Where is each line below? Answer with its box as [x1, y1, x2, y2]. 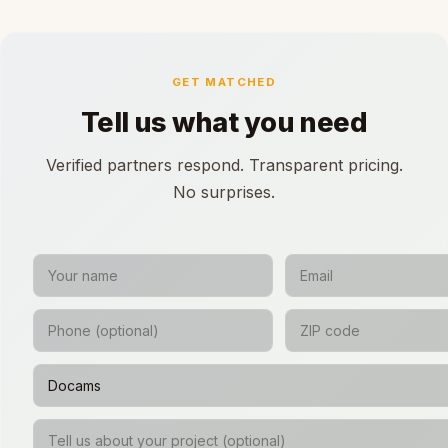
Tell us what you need [80, 105, 368, 139]
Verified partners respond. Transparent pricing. [45, 154, 403, 175]
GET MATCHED [171, 75, 277, 90]
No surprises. [173, 181, 275, 202]
